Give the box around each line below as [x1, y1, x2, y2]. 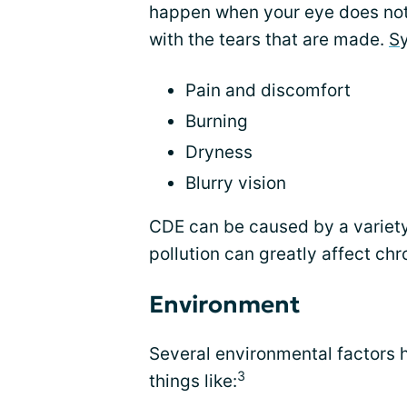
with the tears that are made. [149, 29, 389, 50]
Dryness [185, 142, 253, 163]
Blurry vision [185, 173, 286, 194]
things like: [149, 371, 237, 392]
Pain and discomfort [185, 80, 351, 101]
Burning [185, 111, 248, 132]
